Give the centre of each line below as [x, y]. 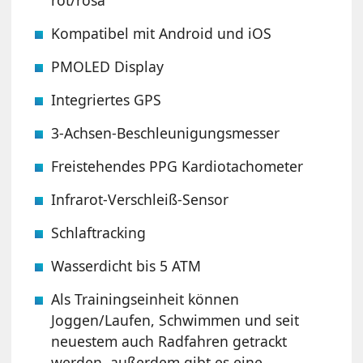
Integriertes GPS [107, 99]
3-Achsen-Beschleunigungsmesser [166, 132]
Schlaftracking [99, 232]
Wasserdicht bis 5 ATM [126, 265]
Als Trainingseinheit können [145, 299]
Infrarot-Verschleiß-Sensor [140, 199]
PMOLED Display [108, 66]
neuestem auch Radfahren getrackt [169, 341]
